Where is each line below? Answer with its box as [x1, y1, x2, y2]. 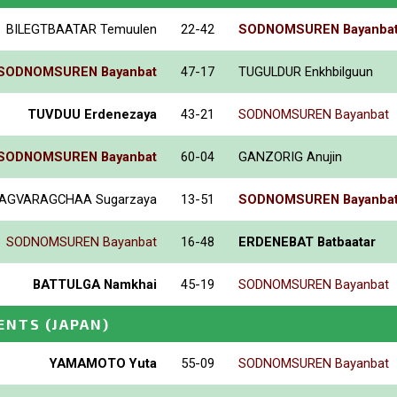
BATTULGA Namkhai [33, 276, 157, 292]
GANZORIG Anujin [238, 148, 342, 165]
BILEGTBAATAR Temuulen [6, 20, 157, 37]
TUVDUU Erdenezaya [27, 105, 157, 122]
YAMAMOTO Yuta [50, 354, 157, 371]
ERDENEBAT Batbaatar [238, 233, 376, 250]
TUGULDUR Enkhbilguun [238, 63, 373, 80]
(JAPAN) [45, 315, 110, 332]
